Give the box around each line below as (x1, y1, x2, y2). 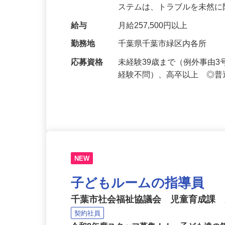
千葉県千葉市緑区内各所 (120, 51, 210, 60)
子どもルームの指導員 (71, 189, 207, 204)
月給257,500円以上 (120, 32, 191, 41)
